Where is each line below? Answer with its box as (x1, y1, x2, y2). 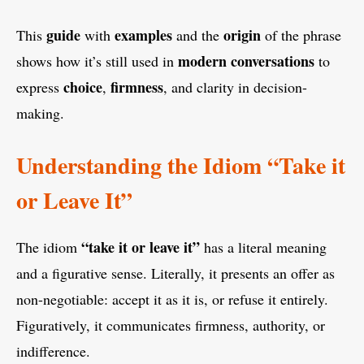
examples (115, 24, 172, 46)
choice (63, 76, 102, 98)
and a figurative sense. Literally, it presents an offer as (16, 263, 335, 284)
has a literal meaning (200, 237, 327, 258)
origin (223, 24, 261, 46)
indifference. (16, 341, 90, 362)
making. (16, 103, 64, 123)
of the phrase (261, 25, 341, 45)
